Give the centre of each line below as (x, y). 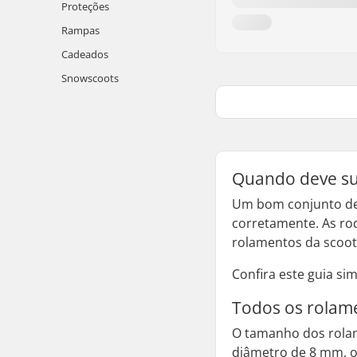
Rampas (80, 30)
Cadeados (85, 54)
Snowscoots (90, 78)
